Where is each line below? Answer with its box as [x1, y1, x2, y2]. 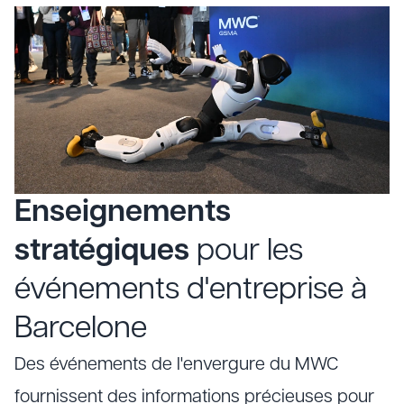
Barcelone [14, 314, 147, 345]
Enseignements [14, 197, 231, 229]
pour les [189, 236, 303, 268]
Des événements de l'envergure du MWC [14, 356, 338, 374]
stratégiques [14, 236, 189, 268]
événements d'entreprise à [14, 275, 367, 307]
